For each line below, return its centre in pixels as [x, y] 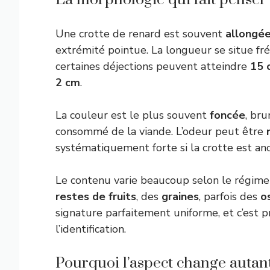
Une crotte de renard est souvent [140, 34]
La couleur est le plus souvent [133, 115]
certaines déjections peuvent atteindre [153, 66]
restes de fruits [96, 196]
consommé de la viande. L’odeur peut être [161, 131]
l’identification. [91, 229]
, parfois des [230, 196]
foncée [228, 115]
